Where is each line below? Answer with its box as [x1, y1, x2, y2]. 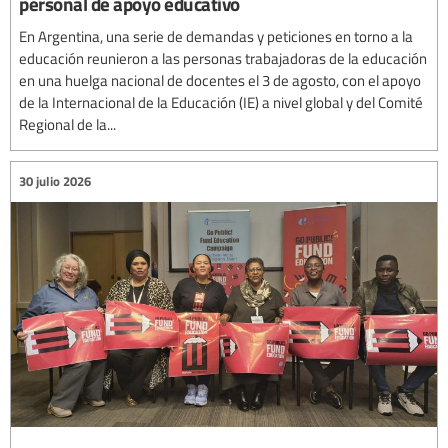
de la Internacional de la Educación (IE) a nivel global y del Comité [19, 91, 423, 112]
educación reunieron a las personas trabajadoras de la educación [19, 47, 427, 68]
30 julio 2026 [19, 172, 91, 191]
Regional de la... [19, 113, 116, 134]
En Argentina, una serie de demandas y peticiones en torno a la [19, 25, 413, 46]
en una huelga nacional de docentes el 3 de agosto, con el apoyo [19, 69, 421, 90]
